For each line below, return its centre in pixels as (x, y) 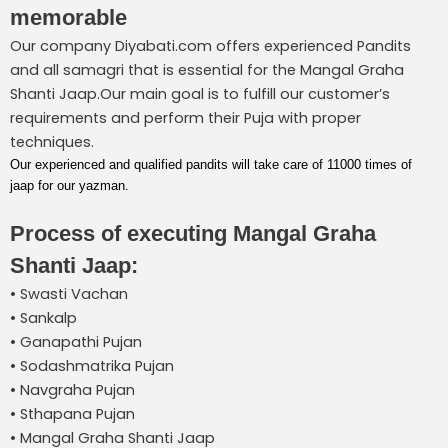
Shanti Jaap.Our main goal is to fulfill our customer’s (200, 93)
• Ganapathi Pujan (76, 342)
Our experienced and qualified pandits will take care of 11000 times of (211, 164)
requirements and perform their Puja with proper (185, 117)
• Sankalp (43, 318)
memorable (68, 17)
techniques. (52, 141)
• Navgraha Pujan (72, 390)
